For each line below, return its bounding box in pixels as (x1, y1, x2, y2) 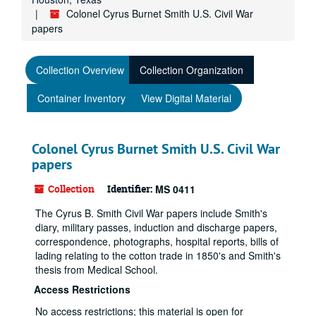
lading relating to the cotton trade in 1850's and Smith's (35, 248, 281, 262)
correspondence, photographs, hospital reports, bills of (35, 234, 279, 248)
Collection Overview (36, 63, 124, 77)
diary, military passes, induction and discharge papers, (35, 220, 277, 234)
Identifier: (107, 182, 152, 195)
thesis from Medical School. (35, 262, 158, 276)
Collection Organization (140, 63, 243, 77)
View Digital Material (141, 91, 231, 105)
